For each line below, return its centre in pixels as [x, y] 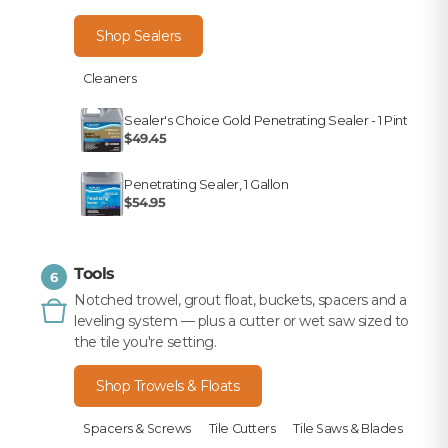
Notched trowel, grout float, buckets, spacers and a [241, 300]
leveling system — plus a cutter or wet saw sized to [242, 321]
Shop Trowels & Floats [168, 386]
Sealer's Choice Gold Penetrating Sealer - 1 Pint [266, 120]
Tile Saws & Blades [348, 429]
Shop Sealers [138, 36]
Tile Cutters [242, 429]
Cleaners [110, 79]
